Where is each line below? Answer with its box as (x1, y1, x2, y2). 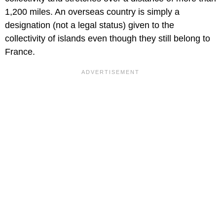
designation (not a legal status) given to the (5, 20, 174, 31)
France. (5, 47, 35, 57)
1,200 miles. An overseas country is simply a (5, 7, 180, 17)
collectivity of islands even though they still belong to (5, 34, 210, 44)
